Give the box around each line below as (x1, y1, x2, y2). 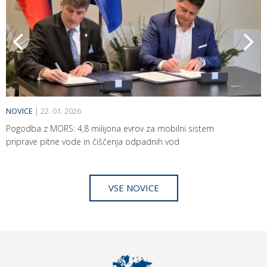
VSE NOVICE (108, 181, 159, 194)
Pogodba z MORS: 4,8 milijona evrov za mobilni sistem (6, 122, 214, 134)
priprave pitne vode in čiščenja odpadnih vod (6, 135, 179, 147)
